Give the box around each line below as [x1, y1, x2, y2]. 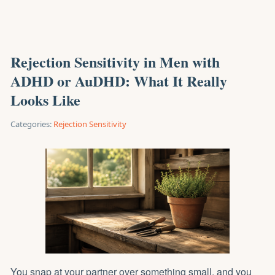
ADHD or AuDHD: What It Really [10, 70, 227, 91]
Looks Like [10, 89, 80, 110]
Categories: [10, 118, 52, 130]
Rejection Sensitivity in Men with [10, 51, 220, 72]
